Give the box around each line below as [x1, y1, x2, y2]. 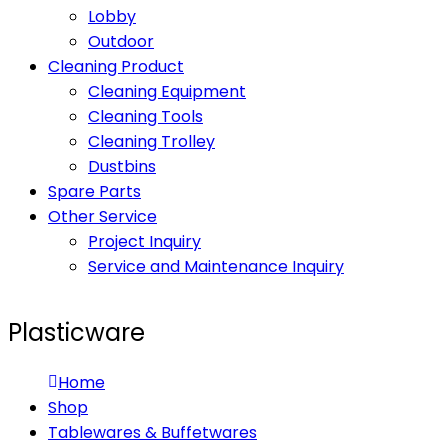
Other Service [48, 205, 157, 228]
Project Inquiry [88, 230, 201, 253]
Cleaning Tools [88, 105, 203, 128]
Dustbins [88, 155, 156, 178]
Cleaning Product [48, 55, 184, 78]
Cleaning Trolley [88, 130, 215, 153]
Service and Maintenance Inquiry [88, 255, 344, 278]
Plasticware [8, 315, 145, 349]
